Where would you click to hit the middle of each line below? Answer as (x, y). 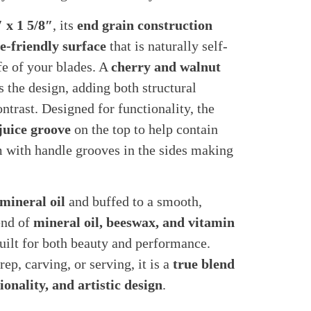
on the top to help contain (144, 129)
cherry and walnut (166, 66)
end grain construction (144, 25)
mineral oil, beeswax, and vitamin (134, 222)
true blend (203, 264)
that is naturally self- (167, 45)
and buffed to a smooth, (133, 202)
